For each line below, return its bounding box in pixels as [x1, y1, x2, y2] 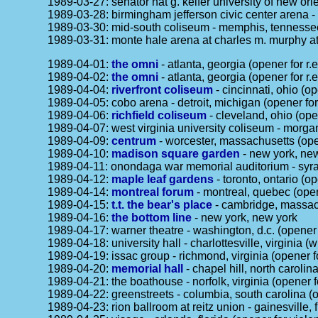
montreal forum [111, 186, 194, 198]
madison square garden [111, 148, 241, 160]
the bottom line [111, 212, 192, 224]
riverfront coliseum [111, 84, 214, 96]
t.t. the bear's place [111, 199, 213, 211]
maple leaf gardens [111, 173, 214, 185]
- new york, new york [192, 212, 298, 224]
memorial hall [111, 263, 184, 275]
